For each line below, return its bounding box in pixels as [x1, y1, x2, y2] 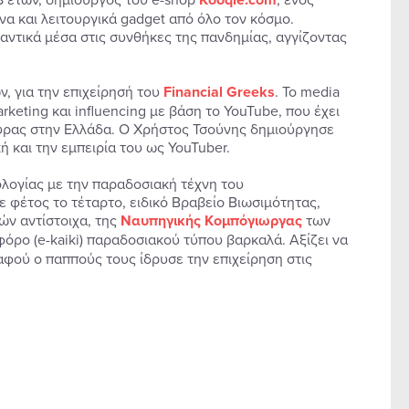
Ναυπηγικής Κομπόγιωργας [120, 210, 302, 232]
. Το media [274, 81, 340, 102]
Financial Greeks [163, 81, 275, 103]
